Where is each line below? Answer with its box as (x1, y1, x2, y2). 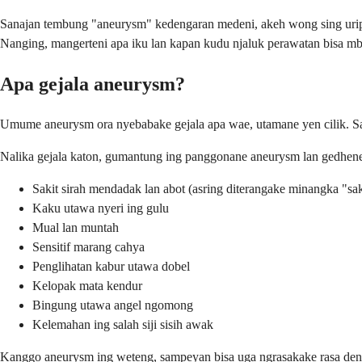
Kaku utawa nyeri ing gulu (32, 201, 169, 216)
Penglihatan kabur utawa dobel (32, 259, 190, 274)
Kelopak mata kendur (32, 279, 142, 293)
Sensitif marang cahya (32, 240, 145, 255)
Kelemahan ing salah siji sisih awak (32, 318, 213, 332)
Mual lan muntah (32, 221, 119, 235)
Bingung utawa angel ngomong (32, 298, 193, 313)
